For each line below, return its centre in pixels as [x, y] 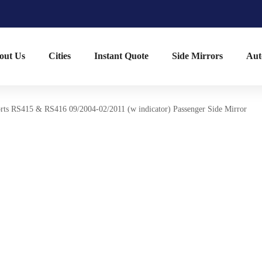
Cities [60, 56]
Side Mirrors [197, 56]
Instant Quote [121, 56]
